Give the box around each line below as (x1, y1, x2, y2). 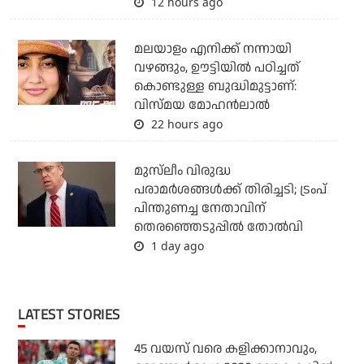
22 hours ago (147, 116, 223, 132)
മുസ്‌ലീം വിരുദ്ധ (133, 162, 231, 181)
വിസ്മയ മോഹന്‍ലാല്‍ (133, 96, 270, 115)
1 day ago (147, 238, 204, 254)
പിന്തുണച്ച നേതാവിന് (133, 199, 266, 219)
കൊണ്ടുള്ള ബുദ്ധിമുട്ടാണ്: (133, 77, 297, 97)
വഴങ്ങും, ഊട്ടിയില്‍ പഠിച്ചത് (133, 58, 300, 78)
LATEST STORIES (24, 304, 120, 326)
